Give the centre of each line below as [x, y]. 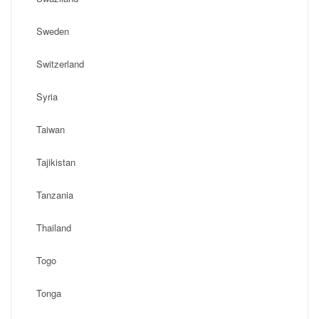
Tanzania [55, 195]
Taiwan [51, 129]
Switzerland [60, 64]
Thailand [54, 228]
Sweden [53, 31]
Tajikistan [56, 162]
